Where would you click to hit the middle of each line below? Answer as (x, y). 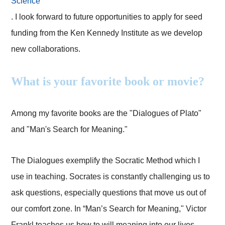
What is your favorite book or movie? (108, 82)
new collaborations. (46, 49)
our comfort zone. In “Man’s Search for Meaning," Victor (109, 209)
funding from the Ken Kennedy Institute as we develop (107, 33)
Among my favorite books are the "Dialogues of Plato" (106, 114)
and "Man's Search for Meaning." (70, 130)
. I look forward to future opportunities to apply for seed (107, 17)
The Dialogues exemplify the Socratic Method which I (106, 161)
